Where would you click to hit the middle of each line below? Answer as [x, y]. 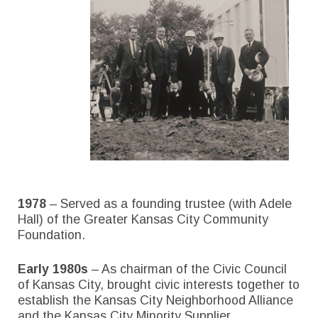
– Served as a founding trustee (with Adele [171, 204]
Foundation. [51, 235]
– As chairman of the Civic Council [187, 269]
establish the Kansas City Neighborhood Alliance [155, 300]
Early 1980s [53, 269]
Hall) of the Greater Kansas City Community [143, 220]
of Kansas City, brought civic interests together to [159, 284]
